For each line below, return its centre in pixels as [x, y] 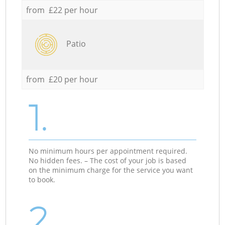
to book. [42, 179]
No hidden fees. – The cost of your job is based [108, 160]
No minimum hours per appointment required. [108, 151]
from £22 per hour [62, 10]
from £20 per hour [62, 79]
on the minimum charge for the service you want [111, 170]
